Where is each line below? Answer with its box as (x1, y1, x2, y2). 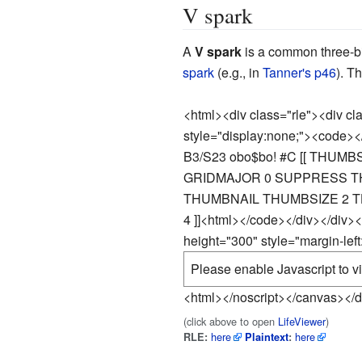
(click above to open (183, 313, 278, 329)
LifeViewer (277, 313, 326, 329)
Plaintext (244, 329, 288, 344)
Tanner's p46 (262, 62, 336, 82)
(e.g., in (213, 62, 263, 82)
